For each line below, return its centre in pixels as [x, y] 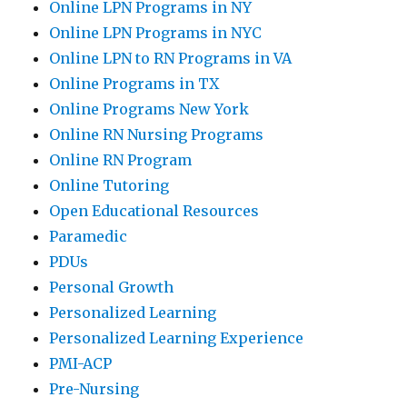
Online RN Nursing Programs [157, 135]
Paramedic [89, 237]
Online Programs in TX [134, 84]
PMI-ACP [81, 364]
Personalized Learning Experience [177, 338]
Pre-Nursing [94, 389]
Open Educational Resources [154, 211]
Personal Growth [112, 288]
